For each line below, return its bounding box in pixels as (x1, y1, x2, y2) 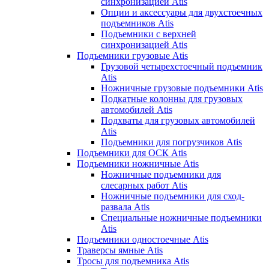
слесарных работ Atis (101, 180, 187, 190)
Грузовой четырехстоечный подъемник (101, 61, 262, 71)
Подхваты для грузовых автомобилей (101, 115, 255, 125)
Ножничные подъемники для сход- (101, 190, 244, 201)
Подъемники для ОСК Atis (77, 147, 187, 158)
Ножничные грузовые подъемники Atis (101, 82, 263, 93)
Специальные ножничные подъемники (101, 212, 262, 223)
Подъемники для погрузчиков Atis (101, 136, 242, 147)
